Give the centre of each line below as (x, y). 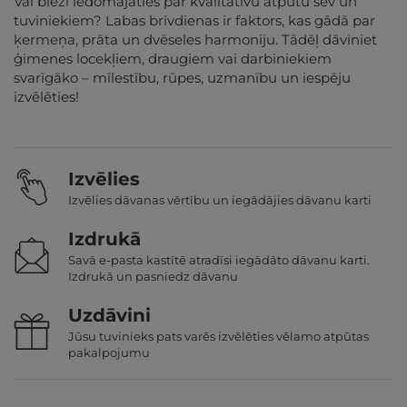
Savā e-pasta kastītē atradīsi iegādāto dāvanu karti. (219, 260)
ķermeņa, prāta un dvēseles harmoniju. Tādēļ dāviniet (195, 40)
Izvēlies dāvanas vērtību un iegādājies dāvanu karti (220, 200)
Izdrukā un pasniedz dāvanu (153, 277)
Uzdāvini (109, 316)
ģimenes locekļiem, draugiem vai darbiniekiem (173, 59)
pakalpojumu (109, 353)
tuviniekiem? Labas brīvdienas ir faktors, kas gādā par (194, 21)
